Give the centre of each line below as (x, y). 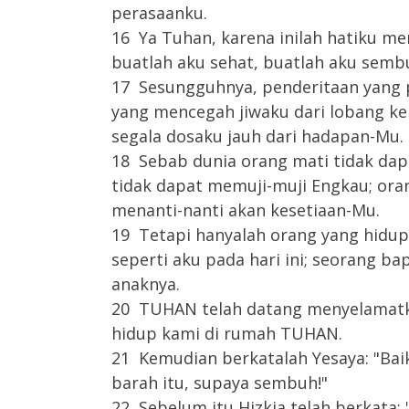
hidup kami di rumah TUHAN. (227, 333)
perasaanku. (159, 13)
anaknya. (146, 284)
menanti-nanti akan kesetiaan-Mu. (246, 210)
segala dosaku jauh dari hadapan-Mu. (257, 136)
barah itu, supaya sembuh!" (220, 383)
